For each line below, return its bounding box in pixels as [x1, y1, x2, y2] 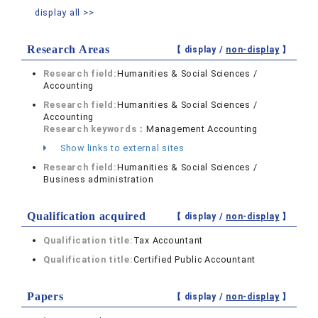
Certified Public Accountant [133, 254, 256, 265]
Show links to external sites [57, 143, 185, 154]
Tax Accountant [133, 235, 204, 246]
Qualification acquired [27, 210, 146, 223]
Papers [27, 290, 64, 303]
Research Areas [27, 43, 110, 56]
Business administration [43, 174, 154, 185]
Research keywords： [43, 124, 147, 135]
